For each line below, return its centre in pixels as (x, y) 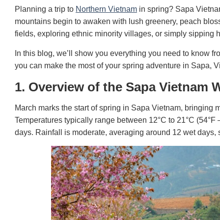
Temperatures (39, 120)
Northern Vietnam (106, 9)
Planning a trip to (45, 9)
